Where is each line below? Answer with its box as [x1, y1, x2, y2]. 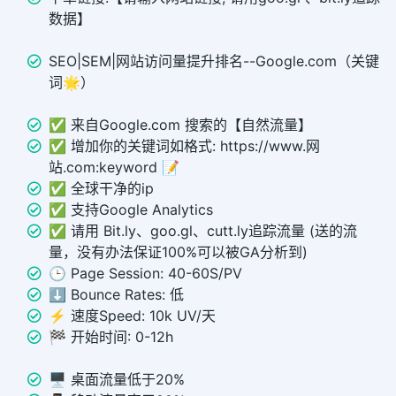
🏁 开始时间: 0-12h [49, 328, 173, 346]
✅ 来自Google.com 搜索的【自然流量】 [49, 116, 312, 134]
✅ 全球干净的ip [49, 179, 154, 198]
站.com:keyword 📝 [49, 158, 179, 177]
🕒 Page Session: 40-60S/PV [49, 264, 242, 283]
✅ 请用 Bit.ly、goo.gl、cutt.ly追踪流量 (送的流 [49, 222, 357, 240]
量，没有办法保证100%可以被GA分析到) [49, 243, 308, 262]
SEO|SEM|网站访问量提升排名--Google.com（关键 [49, 52, 379, 71]
